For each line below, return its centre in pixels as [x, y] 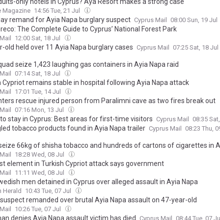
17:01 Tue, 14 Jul [39, 92]
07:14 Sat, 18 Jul [38, 73]
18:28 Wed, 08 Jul [40, 154]
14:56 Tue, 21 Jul [58, 11]
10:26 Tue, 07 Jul [39, 209]
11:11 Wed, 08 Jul [40, 173]
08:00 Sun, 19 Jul [195, 20]
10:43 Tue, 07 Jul [49, 191]
